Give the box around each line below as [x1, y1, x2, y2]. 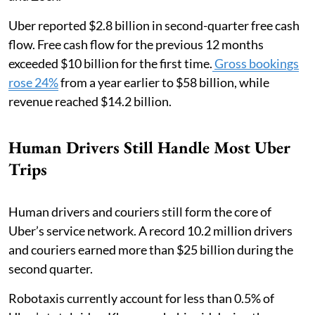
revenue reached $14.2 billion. [8, 94, 172, 110]
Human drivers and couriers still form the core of [8, 204, 271, 220]
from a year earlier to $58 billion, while [58, 75, 269, 91]
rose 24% [8, 75, 58, 91]
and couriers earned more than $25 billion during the [8, 242, 293, 258]
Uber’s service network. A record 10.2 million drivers [8, 223, 292, 239]
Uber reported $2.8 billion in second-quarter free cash [8, 18, 300, 34]
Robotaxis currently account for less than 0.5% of [8, 290, 274, 307]
